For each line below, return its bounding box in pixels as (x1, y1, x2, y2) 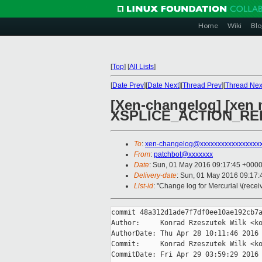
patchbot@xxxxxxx (154, 150, 213, 159)
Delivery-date (134, 171, 177, 180)
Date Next (147, 81, 179, 89)
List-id (134, 182, 153, 191)
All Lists (129, 63, 154, 71)
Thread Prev (182, 81, 222, 89)
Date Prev (112, 81, 144, 89)
